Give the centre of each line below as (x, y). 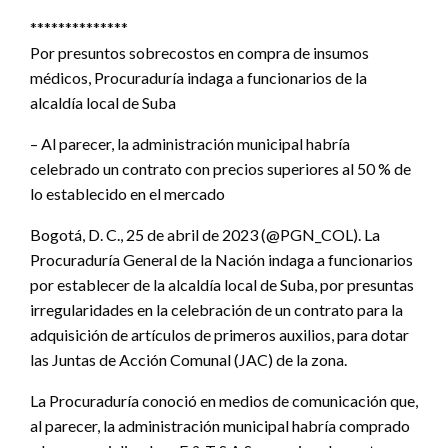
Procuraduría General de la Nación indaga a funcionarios (221, 260)
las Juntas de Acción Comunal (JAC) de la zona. (188, 360)
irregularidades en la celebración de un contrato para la (216, 310)
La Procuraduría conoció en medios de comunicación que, (224, 401)
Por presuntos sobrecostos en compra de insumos (199, 53)
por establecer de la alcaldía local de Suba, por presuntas (222, 285)
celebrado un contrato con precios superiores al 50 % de (220, 169)
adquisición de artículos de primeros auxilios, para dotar (219, 335)
